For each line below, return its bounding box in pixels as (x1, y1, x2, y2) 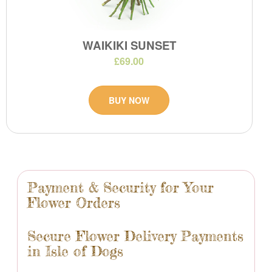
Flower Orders (27, 194, 120, 211)
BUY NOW (109, 94, 150, 107)
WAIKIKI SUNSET (82, 36, 176, 53)
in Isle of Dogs (27, 242, 123, 260)
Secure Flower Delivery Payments (27, 227, 243, 245)
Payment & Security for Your (27, 178, 214, 196)
